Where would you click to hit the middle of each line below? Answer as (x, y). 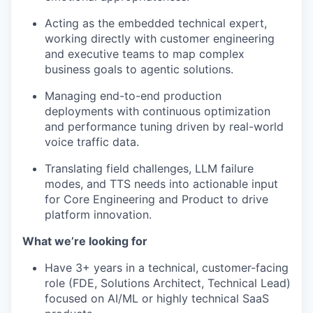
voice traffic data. (92, 142)
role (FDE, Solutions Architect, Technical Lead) (168, 283)
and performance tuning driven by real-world (164, 126)
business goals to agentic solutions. (139, 69)
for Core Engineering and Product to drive (156, 199)
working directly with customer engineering (160, 38)
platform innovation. (98, 214)
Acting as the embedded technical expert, (156, 23)
